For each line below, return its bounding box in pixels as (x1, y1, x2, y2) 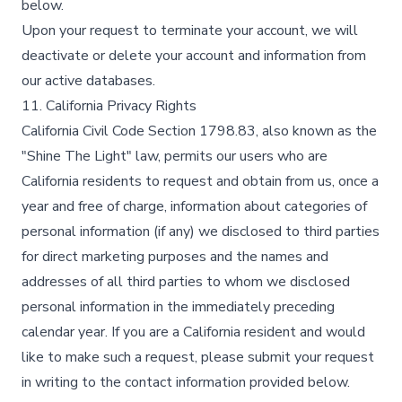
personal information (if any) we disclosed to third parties (22, 222, 380, 241)
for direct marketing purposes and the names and (22, 247, 328, 267)
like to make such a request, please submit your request (22, 347, 374, 367)
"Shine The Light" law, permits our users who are (22, 146, 328, 166)
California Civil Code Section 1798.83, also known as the (22, 121, 377, 141)
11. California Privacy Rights (22, 96, 197, 116)
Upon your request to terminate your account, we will (22, 21, 358, 40)
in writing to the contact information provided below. (22, 372, 350, 392)
